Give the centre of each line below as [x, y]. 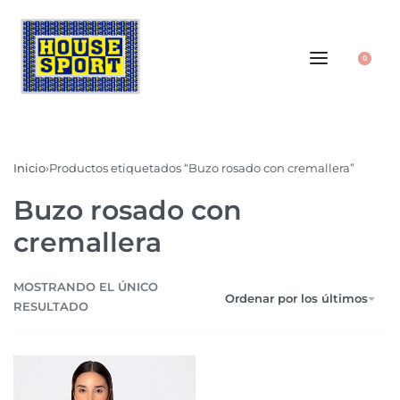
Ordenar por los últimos [296, 299]
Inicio [29, 167]
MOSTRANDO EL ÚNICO [86, 287]
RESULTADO [51, 307]
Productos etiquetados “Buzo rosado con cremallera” [202, 167]
